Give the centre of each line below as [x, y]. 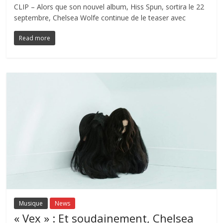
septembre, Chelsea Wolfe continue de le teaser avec [100, 17]
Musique [31, 203]
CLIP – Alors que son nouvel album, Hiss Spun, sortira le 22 [109, 6]
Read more [35, 38]
